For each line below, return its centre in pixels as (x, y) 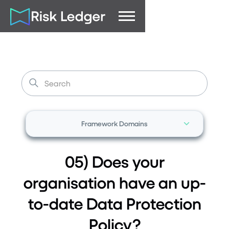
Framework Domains (114, 123)
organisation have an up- (114, 182)
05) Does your (114, 162)
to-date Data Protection (114, 203)
